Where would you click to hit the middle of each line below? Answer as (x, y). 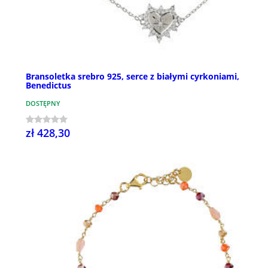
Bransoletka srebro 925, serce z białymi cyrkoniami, (133, 76)
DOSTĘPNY (43, 103)
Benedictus (48, 85)
